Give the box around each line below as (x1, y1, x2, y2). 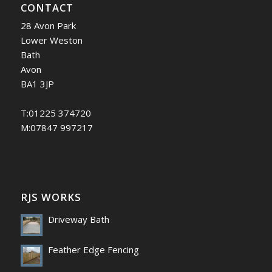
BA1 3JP (20, 78, 54, 90)
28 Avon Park (20, 19, 76, 32)
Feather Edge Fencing (47, 243, 139, 256)
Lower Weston (20, 34, 83, 47)
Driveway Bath (47, 213, 109, 226)
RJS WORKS (20, 190, 81, 205)
